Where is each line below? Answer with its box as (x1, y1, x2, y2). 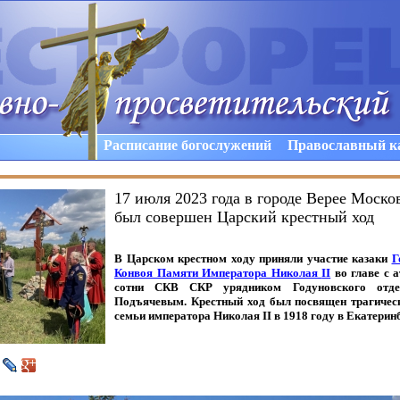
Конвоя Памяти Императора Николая (114, 266, 322, 279)
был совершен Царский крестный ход (114, 208, 374, 226)
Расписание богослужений (104, 137, 271, 153)
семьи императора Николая (114, 309, 262, 322)
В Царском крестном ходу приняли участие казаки (114, 252, 392, 265)
